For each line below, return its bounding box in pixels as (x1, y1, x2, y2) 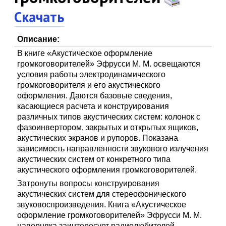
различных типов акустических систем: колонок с (17, 112, 201, 122)
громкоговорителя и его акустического (17, 81, 161, 90)
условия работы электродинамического (17, 70, 166, 79)
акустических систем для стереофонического (17, 190, 187, 199)
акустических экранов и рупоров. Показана (17, 134, 179, 143)
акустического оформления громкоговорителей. (17, 165, 197, 175)
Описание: (17, 34, 60, 43)
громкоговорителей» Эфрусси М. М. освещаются (17, 60, 201, 69)
